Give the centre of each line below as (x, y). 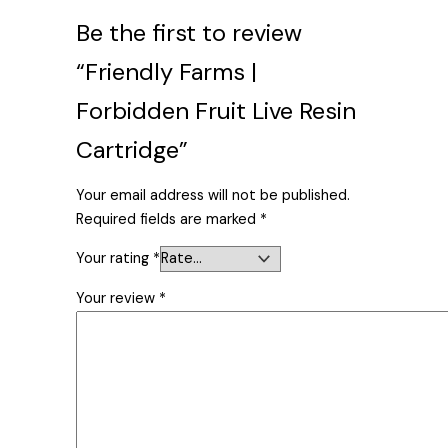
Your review (118, 298)
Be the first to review (189, 33)
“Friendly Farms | (167, 72)
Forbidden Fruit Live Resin (216, 111)
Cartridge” (132, 150)
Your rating (115, 259)
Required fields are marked (168, 219)
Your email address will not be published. (213, 195)
